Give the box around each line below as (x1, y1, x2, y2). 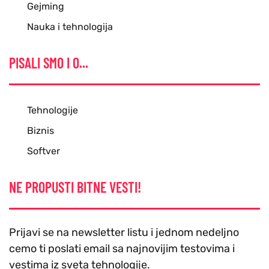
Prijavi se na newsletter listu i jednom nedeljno (9, 226, 239, 240)
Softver (27, 145, 60, 157)
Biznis (27, 125, 54, 137)
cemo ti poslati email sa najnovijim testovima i (9, 242, 235, 256)
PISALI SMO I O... (9, 54, 88, 72)
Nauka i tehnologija (27, 21, 113, 33)
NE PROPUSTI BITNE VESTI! (9, 178, 141, 196)
